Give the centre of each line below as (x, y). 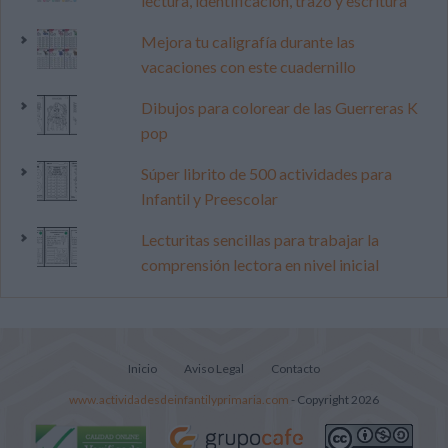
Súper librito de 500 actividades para (266, 173)
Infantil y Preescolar (209, 198)
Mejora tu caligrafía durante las (247, 41)
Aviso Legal (214, 368)
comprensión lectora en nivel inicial (259, 264)
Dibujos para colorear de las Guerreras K (279, 107)
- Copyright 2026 (334, 399)
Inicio (142, 368)
